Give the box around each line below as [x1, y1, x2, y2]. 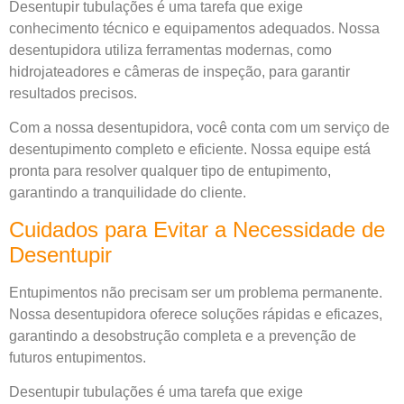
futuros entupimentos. [9, 349, 146, 365]
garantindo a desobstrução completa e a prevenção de [9, 327, 356, 344]
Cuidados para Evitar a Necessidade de [9, 216, 385, 242]
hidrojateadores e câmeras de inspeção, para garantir [9, 63, 350, 79]
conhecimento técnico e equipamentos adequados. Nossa [9, 20, 380, 36]
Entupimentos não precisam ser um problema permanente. [9, 284, 382, 300]
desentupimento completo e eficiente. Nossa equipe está [9, 142, 371, 158]
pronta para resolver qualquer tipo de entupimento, [9, 163, 331, 179]
